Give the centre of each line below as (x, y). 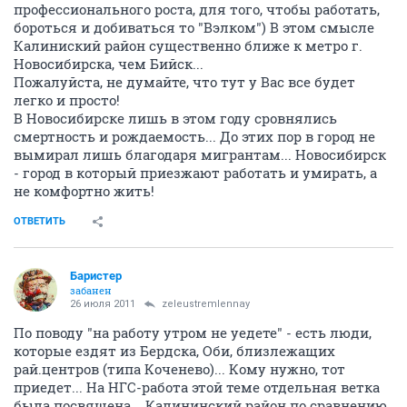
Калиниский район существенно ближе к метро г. (188, 45)
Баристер (96, 276)
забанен (91, 290)
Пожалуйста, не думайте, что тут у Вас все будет (184, 82)
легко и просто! (67, 100)
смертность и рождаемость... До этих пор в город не (194, 136)
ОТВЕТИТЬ (40, 221)
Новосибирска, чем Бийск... (109, 64)
